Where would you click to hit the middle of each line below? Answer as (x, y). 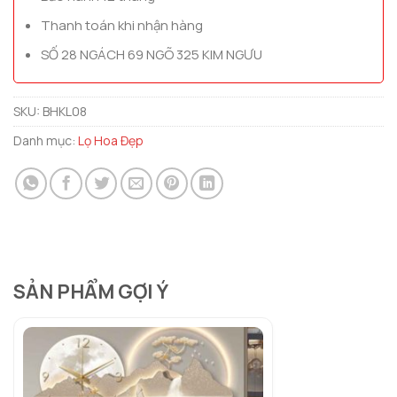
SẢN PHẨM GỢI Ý (91, 291)
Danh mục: (46, 141)
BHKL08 (65, 112)
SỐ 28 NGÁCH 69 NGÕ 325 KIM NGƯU (151, 55)
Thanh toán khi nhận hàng (121, 26)
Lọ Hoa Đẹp (111, 141)
